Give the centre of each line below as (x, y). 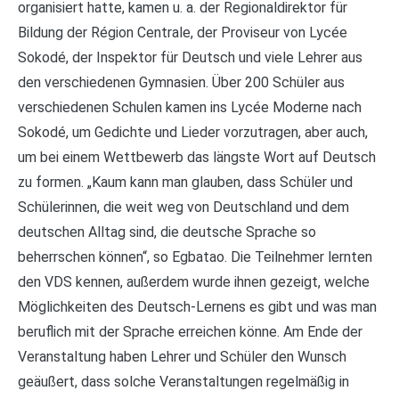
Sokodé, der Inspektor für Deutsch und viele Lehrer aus (190, 58)
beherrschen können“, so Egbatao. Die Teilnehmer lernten (195, 257)
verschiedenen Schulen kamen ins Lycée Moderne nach (190, 108)
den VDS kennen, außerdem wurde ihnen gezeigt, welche (194, 282)
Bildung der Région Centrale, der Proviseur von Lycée (183, 33)
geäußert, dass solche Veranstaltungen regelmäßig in (183, 382)
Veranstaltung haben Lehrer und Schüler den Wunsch (182, 357)
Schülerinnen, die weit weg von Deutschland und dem (183, 208)
